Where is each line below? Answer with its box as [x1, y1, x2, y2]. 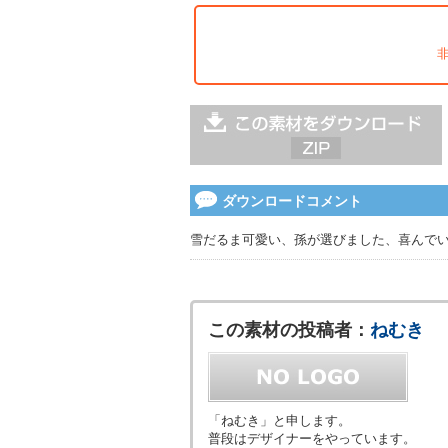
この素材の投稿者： [208, 320, 370, 340]
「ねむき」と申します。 [208, 413, 351, 428]
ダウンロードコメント [222, 193, 362, 209]
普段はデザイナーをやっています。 [208, 431, 416, 446]
